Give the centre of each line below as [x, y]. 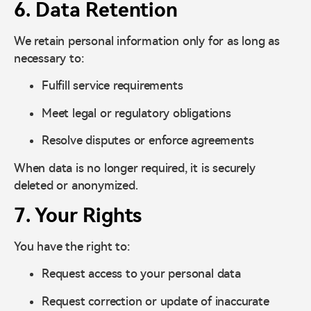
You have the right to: [72, 246]
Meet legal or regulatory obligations [136, 113]
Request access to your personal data [141, 274]
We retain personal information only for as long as [147, 41]
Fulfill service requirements [112, 86]
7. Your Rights [78, 215]
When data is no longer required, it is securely [135, 168]
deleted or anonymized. [76, 185]
